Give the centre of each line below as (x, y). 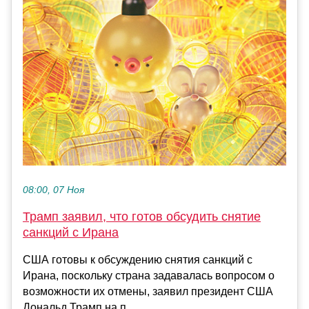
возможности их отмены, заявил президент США (148, 292)
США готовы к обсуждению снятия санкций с (138, 260)
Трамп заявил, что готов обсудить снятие (142, 217)
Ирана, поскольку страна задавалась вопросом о (149, 276)
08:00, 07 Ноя (53, 190)
